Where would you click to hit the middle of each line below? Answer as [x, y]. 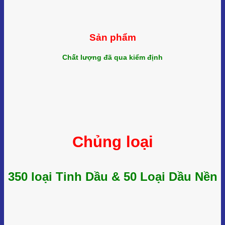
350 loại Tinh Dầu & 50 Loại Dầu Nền [113, 176]
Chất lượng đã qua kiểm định [113, 58]
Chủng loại [113, 142]
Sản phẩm [113, 38]
